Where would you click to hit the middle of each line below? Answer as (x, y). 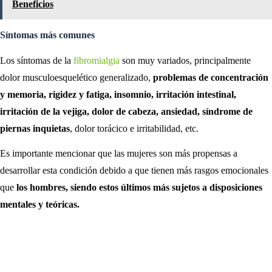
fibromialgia (97, 61)
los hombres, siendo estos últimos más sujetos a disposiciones (139, 187)
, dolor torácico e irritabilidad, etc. (134, 129)
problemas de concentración (209, 78)
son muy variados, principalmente (185, 61)
